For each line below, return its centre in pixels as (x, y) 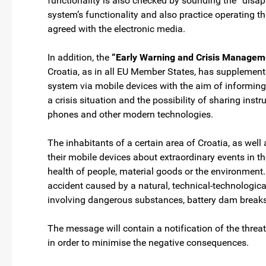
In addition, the (80, 57)
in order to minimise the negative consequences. (148, 243)
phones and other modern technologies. (130, 114)
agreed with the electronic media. (116, 29)
